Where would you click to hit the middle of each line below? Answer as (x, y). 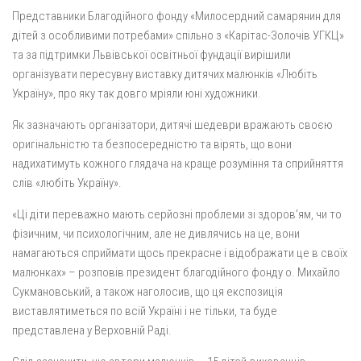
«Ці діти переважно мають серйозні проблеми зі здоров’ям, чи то (177, 214)
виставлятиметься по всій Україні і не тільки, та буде (145, 311)
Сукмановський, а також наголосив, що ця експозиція (147, 292)
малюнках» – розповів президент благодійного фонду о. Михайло (176, 272)
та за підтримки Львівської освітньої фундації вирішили (151, 55)
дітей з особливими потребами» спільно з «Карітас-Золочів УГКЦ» (178, 35)
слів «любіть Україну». (67, 183)
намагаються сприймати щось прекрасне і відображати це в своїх (180, 253)
